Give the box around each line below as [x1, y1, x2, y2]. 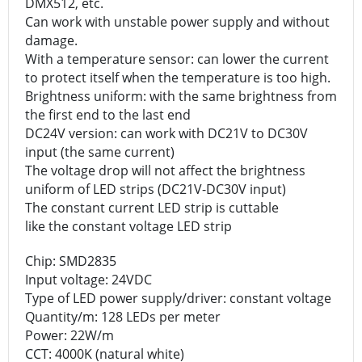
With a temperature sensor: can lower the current [25, 49, 329, 68]
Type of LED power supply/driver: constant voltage [25, 288, 331, 307]
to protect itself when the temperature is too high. [25, 68, 330, 86]
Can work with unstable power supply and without [25, 12, 330, 31]
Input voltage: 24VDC [25, 270, 152, 288]
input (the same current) [25, 142, 175, 161]
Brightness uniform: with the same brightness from [25, 86, 337, 105]
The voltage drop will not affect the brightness [25, 161, 305, 179]
